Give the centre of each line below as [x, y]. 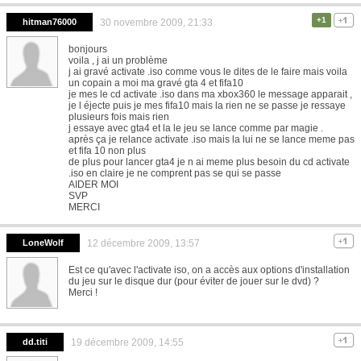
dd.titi [35, 341]
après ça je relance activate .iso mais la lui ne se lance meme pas [212, 139]
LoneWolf [43, 242]
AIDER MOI [93, 184]
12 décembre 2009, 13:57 [143, 243]
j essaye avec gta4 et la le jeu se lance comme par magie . [196, 128]
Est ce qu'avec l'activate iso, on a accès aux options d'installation [209, 270]
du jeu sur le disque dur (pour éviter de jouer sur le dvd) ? [194, 281]
